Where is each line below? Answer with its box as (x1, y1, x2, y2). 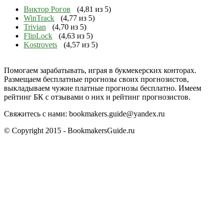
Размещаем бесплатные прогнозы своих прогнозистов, (4, 74, 189, 83)
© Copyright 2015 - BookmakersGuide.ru (4, 126, 135, 135)
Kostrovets (24, 40, 57, 49)
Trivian (24, 22, 46, 31)
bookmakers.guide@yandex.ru (69, 109, 165, 118)
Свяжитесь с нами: (4, 109, 69, 118)
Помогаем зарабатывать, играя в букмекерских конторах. (4, 66, 196, 74)
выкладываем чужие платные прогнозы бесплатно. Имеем (4, 83, 201, 92)
